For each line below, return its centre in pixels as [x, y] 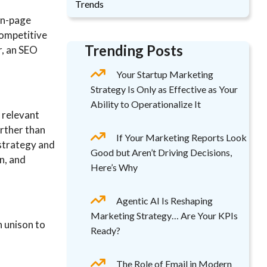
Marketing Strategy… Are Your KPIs [164, 215]
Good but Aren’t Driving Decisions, [161, 152]
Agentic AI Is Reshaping [164, 201]
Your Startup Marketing [165, 74]
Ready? [105, 230]
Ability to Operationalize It [146, 104]
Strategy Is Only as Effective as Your [164, 89]
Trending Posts [134, 50]
